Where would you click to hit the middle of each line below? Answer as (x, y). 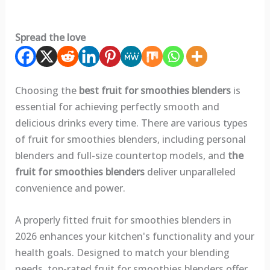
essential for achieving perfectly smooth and (117, 107)
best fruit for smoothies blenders (155, 91)
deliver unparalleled (190, 172)
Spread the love (50, 38)
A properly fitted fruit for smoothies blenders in (123, 220)
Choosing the (47, 91)
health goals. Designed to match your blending (122, 252)
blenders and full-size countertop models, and (121, 156)
